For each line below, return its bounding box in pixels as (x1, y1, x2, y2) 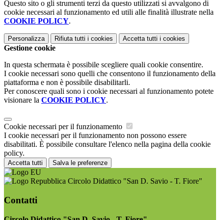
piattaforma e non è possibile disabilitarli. (4, 78, 130, 87)
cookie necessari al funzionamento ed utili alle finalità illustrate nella (4, 8, 214, 17)
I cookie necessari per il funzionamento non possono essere (4, 131, 187, 140)
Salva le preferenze (53, 159, 108, 167)
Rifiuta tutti (55, 35, 85, 43)
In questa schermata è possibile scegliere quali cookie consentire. (4, 60, 203, 69)
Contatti (4, 194, 37, 205)
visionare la (4, 96, 41, 105)
